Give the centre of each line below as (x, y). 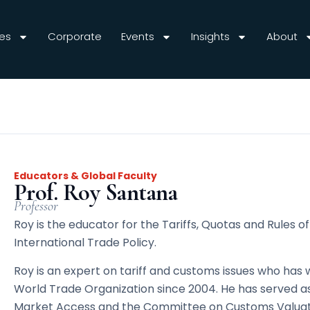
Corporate (74, 36)
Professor (36, 207)
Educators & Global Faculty (85, 176)
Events (137, 36)
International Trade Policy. (85, 243)
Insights (210, 36)
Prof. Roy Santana (95, 193)
